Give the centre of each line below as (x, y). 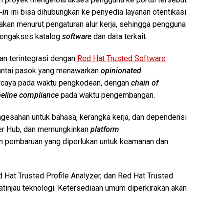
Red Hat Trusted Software (121, 58)
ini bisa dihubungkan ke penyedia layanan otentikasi (99, 12)
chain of (145, 83)
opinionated (121, 70)
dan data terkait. (119, 36)
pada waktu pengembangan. (107, 95)
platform (105, 129)
